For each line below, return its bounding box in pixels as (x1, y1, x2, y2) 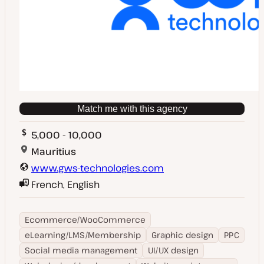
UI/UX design (148, 245, 199, 256)
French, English (29, 178, 100, 191)
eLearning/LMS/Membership (25, 229, 141, 240)
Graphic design (151, 229, 213, 240)
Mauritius (29, 145, 76, 158)
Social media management (25, 245, 137, 256)
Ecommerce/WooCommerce (25, 214, 146, 225)
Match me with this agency (77, 104, 187, 114)
